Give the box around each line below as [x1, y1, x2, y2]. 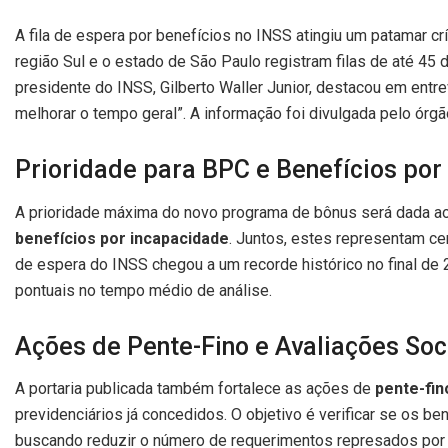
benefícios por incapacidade [15, 228, 229, 248]
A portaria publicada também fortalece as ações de [15, 379, 375, 398]
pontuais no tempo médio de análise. [15, 280, 272, 300]
